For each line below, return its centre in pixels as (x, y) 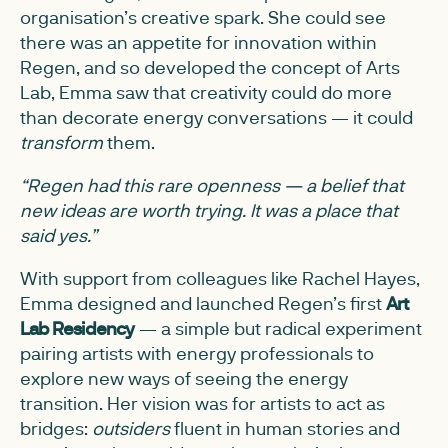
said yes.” (58, 235)
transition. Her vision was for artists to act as (202, 403)
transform (61, 142)
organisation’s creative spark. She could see (203, 17)
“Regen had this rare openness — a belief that (212, 185)
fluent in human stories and (285, 428)
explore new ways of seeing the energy (184, 378)
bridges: (56, 428)
